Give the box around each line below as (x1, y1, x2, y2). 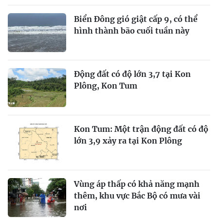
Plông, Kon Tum (74, 81, 137, 91)
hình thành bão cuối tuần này (74, 26, 189, 36)
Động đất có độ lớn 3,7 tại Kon (74, 69, 191, 79)
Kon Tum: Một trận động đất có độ (74, 124, 208, 134)
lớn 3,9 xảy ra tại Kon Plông (74, 136, 182, 145)
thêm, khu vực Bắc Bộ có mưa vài (74, 191, 200, 200)
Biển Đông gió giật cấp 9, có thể (74, 14, 198, 24)
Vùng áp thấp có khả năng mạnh (74, 179, 200, 189)
